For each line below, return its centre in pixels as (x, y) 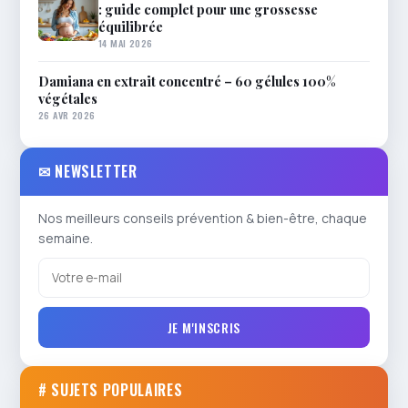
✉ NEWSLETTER (88, 172)
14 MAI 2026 (126, 43)
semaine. (66, 239)
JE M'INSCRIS (204, 328)
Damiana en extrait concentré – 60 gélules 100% (187, 82)
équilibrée (131, 27)
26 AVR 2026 (67, 115)
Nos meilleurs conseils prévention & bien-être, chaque (203, 219)
